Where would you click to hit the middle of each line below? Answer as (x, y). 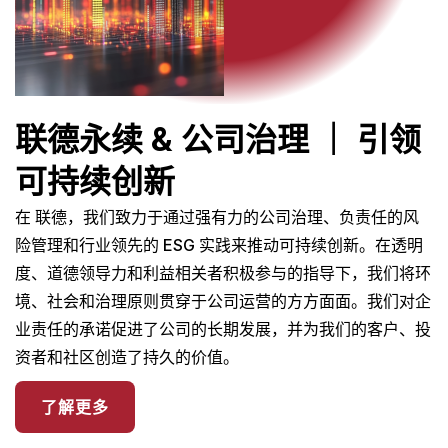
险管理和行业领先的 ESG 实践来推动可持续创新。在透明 (219, 245)
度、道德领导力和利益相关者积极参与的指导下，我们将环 (223, 273)
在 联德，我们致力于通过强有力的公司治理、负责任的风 (217, 217)
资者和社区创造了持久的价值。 (127, 357)
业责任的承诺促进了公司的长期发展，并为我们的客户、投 (223, 329)
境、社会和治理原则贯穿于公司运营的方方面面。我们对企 (223, 301)
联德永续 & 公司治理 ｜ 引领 (218, 139)
